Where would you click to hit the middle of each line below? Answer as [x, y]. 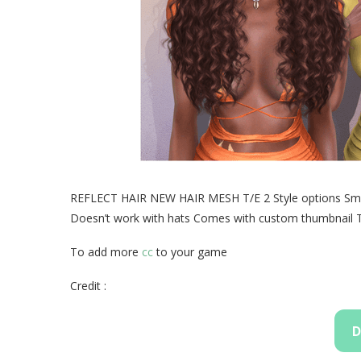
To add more [106, 252]
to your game [190, 252]
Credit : [88, 286]
